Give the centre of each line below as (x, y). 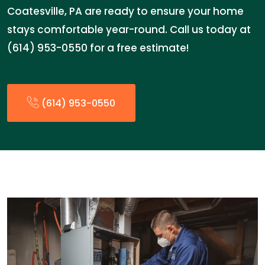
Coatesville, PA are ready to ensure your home (125, 11)
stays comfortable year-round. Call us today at (129, 30)
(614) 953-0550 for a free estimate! (98, 48)
